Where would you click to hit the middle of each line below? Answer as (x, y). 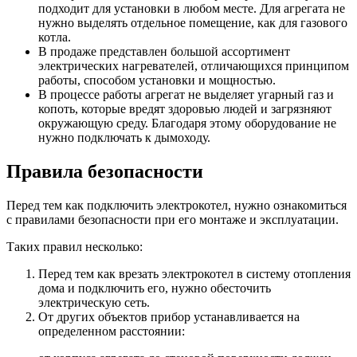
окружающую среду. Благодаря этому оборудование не (187, 124)
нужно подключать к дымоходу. (124, 138)
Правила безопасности (105, 172)
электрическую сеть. (94, 303)
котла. (55, 37)
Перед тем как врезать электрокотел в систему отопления (194, 274)
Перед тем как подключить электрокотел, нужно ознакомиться (177, 206)
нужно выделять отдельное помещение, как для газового (193, 23)
